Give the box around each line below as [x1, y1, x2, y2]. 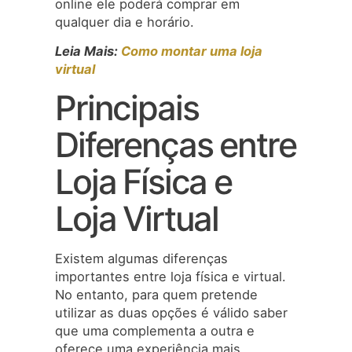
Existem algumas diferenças [55, 251, 228, 267]
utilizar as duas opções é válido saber [55, 305, 288, 321]
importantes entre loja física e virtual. [55, 269, 286, 285]
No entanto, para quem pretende [55, 287, 258, 303]
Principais [55, 87, 199, 129]
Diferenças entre [55, 124, 296, 166]
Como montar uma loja [121, 42, 262, 59]
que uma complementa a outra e [55, 323, 255, 339]
